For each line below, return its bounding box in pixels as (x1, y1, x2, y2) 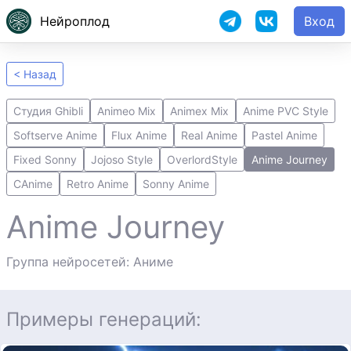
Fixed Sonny (13, 153, 77, 166)
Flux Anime (111, 128, 167, 142)
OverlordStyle (167, 153, 237, 166)
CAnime (13, 177, 52, 190)
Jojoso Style (91, 153, 153, 166)
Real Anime (181, 128, 237, 142)
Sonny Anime (143, 177, 209, 190)
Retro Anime (67, 177, 128, 190)
